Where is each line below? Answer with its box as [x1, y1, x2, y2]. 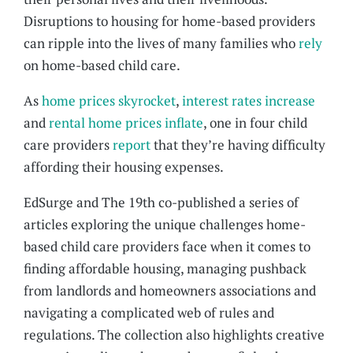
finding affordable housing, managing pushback [24, 259, 307, 278]
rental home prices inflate [49, 113, 204, 132]
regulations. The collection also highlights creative [24, 325, 325, 344]
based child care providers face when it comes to [24, 237, 311, 256]
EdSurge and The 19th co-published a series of [24, 193, 299, 212]
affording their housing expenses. [24, 158, 225, 176]
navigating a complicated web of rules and [24, 303, 275, 322]
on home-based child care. [24, 56, 181, 75]
